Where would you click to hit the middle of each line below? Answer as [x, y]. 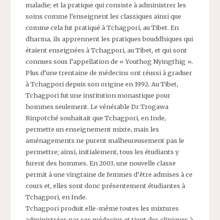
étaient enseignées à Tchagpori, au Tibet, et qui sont [107, 50]
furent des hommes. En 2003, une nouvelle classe [101, 163]
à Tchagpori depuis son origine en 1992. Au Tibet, [102, 84]
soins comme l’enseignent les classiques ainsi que [104, 16]
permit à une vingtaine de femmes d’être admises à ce [109, 175]
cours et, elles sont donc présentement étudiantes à [106, 186]
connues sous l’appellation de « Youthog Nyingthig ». [110, 62]
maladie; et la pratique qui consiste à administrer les [106, 5]
